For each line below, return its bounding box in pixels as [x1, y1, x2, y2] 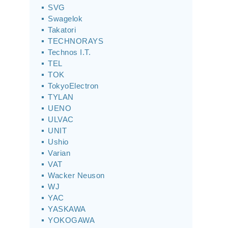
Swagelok [48, 14, 82, 23]
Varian [48, 149, 70, 157]
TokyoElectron [48, 81, 99, 90]
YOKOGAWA [48, 216, 95, 224]
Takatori [48, 25, 76, 34]
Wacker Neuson [48, 171, 105, 180]
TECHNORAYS [48, 37, 103, 45]
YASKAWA [48, 205, 86, 213]
